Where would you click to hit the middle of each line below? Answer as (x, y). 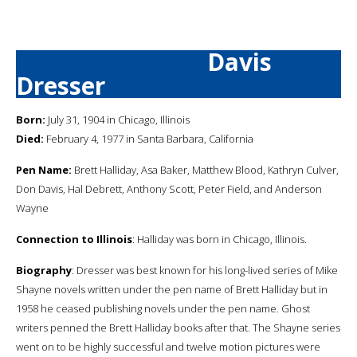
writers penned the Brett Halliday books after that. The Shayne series (178, 327)
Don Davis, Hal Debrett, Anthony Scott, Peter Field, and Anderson (169, 188)
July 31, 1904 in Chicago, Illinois (118, 119)
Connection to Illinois (74, 239)
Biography (44, 270)
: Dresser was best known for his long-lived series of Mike (205, 270)
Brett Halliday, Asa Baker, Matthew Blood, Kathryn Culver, (205, 169)
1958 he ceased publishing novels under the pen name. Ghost (163, 308)
